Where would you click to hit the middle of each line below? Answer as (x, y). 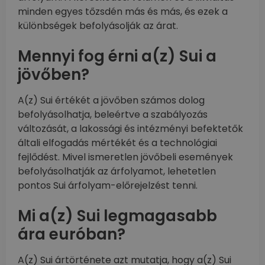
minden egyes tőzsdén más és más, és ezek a (123, 12)
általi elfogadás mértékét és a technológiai (117, 143)
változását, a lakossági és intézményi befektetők (130, 129)
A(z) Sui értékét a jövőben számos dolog (111, 101)
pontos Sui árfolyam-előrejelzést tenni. (108, 186)
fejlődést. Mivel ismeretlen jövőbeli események (125, 157)
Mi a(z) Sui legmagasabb (117, 216)
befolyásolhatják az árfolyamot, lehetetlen (117, 172)
